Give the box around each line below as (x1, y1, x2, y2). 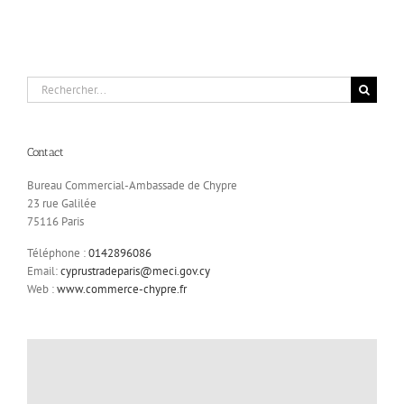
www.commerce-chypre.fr (57, 281, 187, 298)
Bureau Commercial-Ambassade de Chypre (27, 178, 237, 194)
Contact (27, 144, 64, 159)
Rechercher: (26, 76, 85, 92)
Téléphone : (27, 245, 88, 262)
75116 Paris (27, 214, 84, 230)
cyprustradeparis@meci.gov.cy (60, 263, 210, 280)
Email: (27, 263, 60, 280)
